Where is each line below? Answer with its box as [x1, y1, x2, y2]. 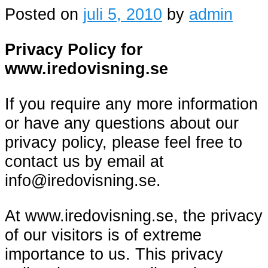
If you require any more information [5, 95, 258, 114]
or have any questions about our [5, 114, 239, 133]
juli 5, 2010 [83, 4, 162, 23]
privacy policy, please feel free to [5, 133, 242, 152]
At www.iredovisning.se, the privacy [5, 206, 263, 226]
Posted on [5, 4, 83, 23]
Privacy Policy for [5, 40, 143, 59]
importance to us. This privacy [5, 245, 223, 264]
